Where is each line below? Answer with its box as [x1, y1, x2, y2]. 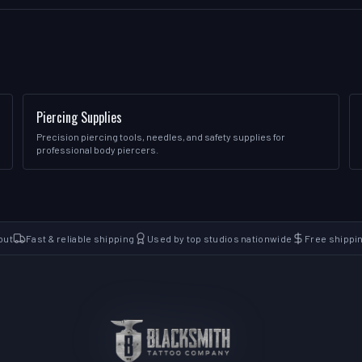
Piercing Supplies [36, 107, 122, 127]
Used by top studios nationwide [147, 233, 293, 244]
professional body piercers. [36, 144, 158, 155]
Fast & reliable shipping [25, 233, 135, 244]
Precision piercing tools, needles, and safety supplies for [36, 131, 285, 142]
